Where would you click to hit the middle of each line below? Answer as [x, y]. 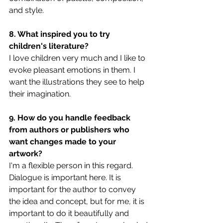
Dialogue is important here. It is [66, 177]
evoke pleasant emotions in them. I [73, 70]
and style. [26, 10]
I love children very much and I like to [78, 58]
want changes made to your [63, 141]
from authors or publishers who [70, 129]
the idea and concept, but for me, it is [78, 201]
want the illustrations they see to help [78, 82]
